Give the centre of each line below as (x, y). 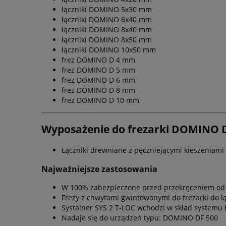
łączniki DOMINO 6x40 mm (107, 19)
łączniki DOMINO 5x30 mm (107, 9)
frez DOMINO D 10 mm (100, 100)
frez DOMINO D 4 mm (98, 60)
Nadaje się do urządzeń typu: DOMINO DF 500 (140, 218)
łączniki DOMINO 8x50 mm (107, 39)
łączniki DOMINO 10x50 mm (109, 49)
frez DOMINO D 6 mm (98, 80)
